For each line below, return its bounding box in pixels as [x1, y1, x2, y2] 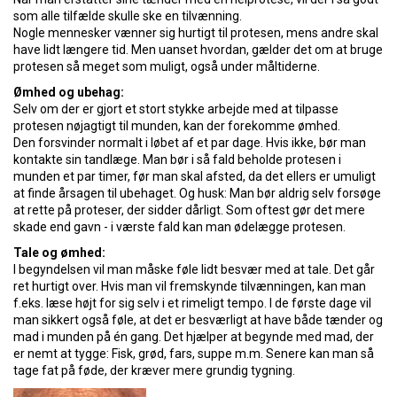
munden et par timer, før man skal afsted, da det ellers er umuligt [13, 169, 376, 183]
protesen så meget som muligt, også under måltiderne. [13, 59, 320, 74]
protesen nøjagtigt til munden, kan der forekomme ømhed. [13, 119, 340, 133]
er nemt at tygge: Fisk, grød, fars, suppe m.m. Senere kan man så [13, 346, 374, 361]
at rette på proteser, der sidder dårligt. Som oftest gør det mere [13, 203, 365, 217]
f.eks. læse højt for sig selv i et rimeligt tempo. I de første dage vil [13, 296, 371, 310]
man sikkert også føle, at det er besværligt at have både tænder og [13, 313, 383, 327]
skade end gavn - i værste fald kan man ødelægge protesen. [13, 220, 346, 234]
